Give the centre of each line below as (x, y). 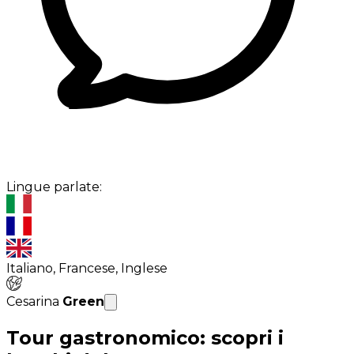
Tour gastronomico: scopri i (145, 337)
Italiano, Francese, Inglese (87, 269)
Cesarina (34, 301)
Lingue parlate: (54, 187)
